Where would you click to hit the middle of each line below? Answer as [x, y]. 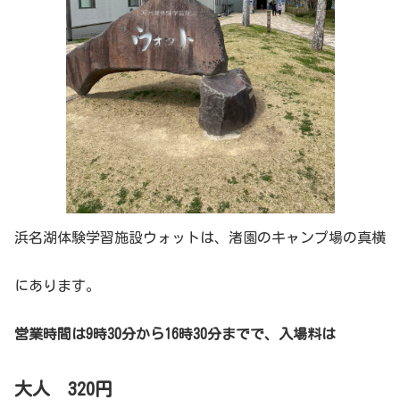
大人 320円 [63, 389]
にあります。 [57, 286]
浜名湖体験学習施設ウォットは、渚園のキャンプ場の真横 [200, 238]
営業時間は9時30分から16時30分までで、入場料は [175, 334]
